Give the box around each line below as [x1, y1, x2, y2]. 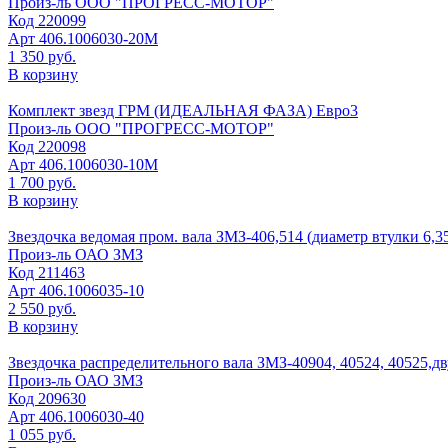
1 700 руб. [8, 173, 76, 191]
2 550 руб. [8, 299, 76, 317]
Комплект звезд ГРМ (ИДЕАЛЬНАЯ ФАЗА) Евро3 [8, 101, 358, 119]
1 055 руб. [8, 425, 76, 443]
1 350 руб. [8, 47, 76, 65]
